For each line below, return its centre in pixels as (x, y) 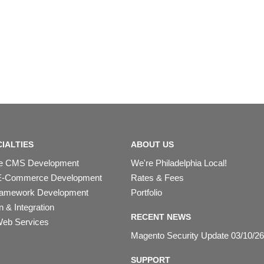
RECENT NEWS (161, 217)
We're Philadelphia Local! (179, 163)
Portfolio (146, 192)
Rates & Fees (157, 177)
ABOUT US (152, 145)
